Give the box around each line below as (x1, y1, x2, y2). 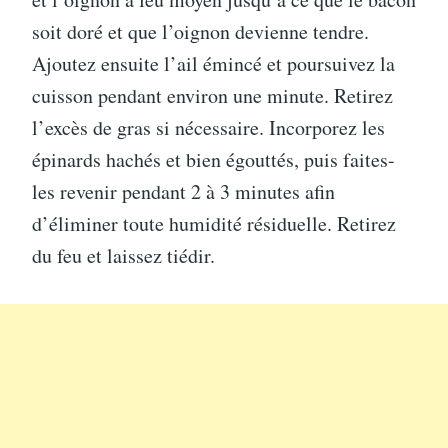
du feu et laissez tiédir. (32, 242, 215, 269)
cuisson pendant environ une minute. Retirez (32, 82, 393, 109)
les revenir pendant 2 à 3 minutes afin (32, 178, 335, 205)
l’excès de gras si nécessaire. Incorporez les (32, 114, 385, 141)
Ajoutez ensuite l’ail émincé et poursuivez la (32, 50, 395, 77)
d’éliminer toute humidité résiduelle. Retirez (32, 210, 396, 237)
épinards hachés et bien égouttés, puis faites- (32, 146, 395, 173)
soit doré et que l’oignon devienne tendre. (32, 18, 369, 45)
